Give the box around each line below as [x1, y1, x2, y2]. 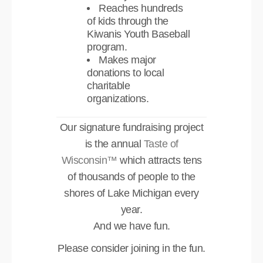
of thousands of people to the [68, 170, 195, 183]
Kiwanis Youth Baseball [87, 28, 190, 40]
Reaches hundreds [99, 2, 183, 14]
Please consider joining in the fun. [58, 242, 205, 254]
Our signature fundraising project [59, 121, 204, 133]
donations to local [87, 66, 164, 79]
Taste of [143, 137, 178, 150]
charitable [87, 79, 130, 92]
